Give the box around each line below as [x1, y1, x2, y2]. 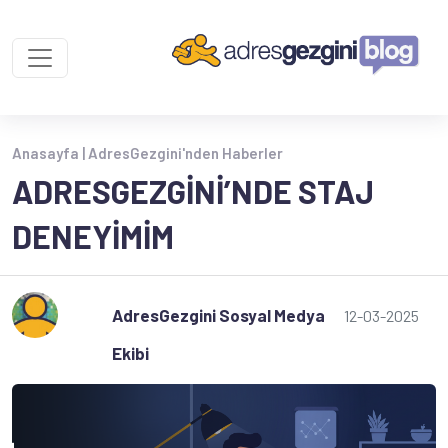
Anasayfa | [12, 144, 88, 162]
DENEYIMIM [12, 217, 174, 255]
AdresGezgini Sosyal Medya [112, 305, 325, 325]
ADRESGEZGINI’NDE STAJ [12, 172, 374, 210]
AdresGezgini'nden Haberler [88, 144, 283, 162]
